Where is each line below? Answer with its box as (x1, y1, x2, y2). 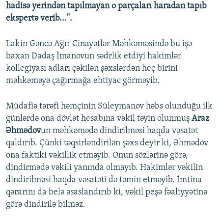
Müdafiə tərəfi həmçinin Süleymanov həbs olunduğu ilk (6, 101, 213, 111)
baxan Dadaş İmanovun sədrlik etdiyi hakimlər (6, 51, 181, 61)
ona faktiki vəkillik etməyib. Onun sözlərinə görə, (6, 150, 188, 160)
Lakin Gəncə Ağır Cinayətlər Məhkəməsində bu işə (6, 39, 192, 49)
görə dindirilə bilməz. (6, 199, 85, 209)
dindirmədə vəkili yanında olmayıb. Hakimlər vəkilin (6, 163, 203, 172)
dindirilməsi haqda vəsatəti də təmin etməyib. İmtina (6, 175, 202, 185)
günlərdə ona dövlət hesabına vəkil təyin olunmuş (6, 113, 190, 123)
